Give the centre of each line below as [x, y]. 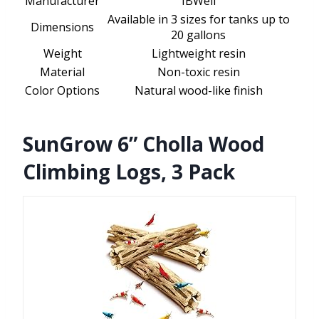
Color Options [62, 91]
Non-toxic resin [198, 72]
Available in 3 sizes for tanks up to [198, 20]
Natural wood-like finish [198, 91]
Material [62, 72]
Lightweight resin [198, 54]
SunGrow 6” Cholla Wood [143, 144]
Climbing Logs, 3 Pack [129, 172]
